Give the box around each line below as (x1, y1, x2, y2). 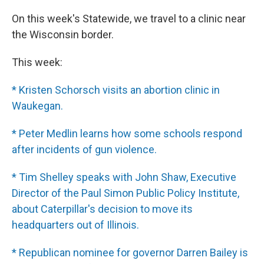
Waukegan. (12, 100, 63, 113)
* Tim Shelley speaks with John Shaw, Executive (12, 171, 236, 184)
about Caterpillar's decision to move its (12, 203, 193, 216)
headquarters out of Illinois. (12, 219, 139, 232)
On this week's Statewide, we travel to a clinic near (12, 12, 246, 25)
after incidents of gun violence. (12, 143, 157, 156)
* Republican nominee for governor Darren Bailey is (12, 246, 248, 259)
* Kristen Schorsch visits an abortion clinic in (12, 84, 220, 97)
